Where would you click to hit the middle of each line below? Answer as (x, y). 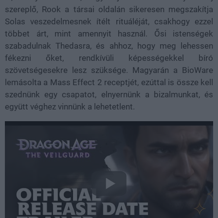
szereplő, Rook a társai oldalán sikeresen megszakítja (109, 9)
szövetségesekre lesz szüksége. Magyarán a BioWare (109, 70)
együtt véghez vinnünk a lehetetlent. (70, 106)
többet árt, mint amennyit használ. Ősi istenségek (109, 33)
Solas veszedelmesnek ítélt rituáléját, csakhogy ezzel (109, 21)
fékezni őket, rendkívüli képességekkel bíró (109, 58)
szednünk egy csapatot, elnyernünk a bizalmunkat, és (109, 94)
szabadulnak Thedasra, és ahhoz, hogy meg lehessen (109, 45)
